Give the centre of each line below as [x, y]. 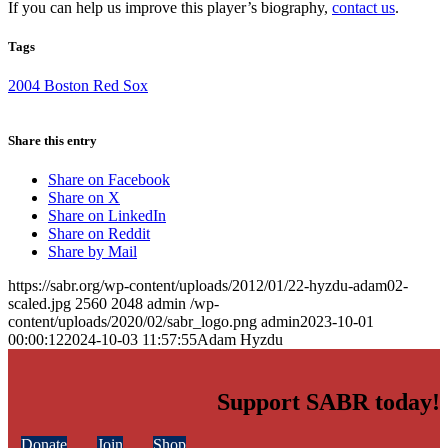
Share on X [84, 198]
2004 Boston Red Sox [78, 85]
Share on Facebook [109, 180]
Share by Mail [92, 252]
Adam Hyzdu [240, 340]
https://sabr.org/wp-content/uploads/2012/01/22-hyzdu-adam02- [208, 286]
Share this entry [52, 141]
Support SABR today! [328, 402]
